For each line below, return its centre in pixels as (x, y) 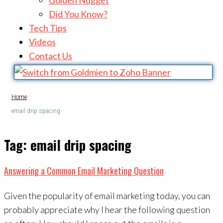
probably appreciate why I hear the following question (107, 209)
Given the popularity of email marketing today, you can (107, 195)
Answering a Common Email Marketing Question (84, 171)
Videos (42, 42)
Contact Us (51, 56)
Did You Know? (78, 14)
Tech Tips (48, 28)
